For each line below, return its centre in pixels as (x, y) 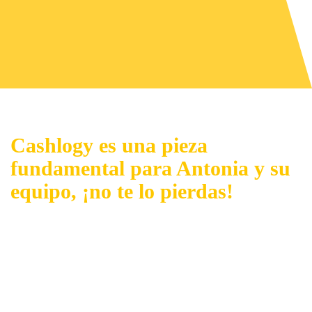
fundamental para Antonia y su (150, 168)
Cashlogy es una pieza (109, 145)
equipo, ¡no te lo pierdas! (122, 191)
